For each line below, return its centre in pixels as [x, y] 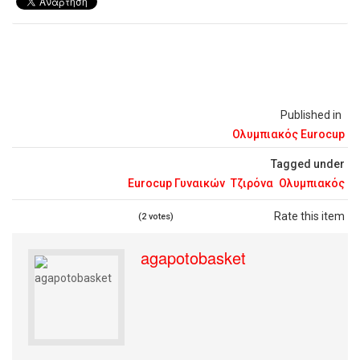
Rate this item [309, 216]
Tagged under [308, 164]
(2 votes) [156, 216]
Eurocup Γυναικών [176, 183]
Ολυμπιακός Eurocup [288, 134]
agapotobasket [193, 257]
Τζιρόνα [252, 183]
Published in [311, 115]
